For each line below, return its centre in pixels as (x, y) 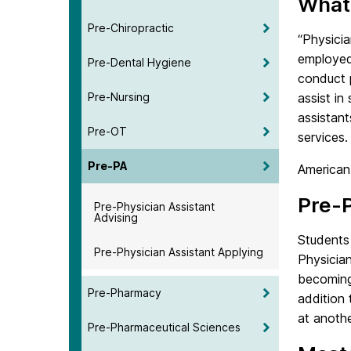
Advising (116, 217)
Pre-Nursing (119, 96)
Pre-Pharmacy (125, 292)
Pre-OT (107, 131)
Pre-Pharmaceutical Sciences (164, 327)
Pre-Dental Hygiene (139, 62)
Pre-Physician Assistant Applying (179, 251)
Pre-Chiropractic (131, 27)
